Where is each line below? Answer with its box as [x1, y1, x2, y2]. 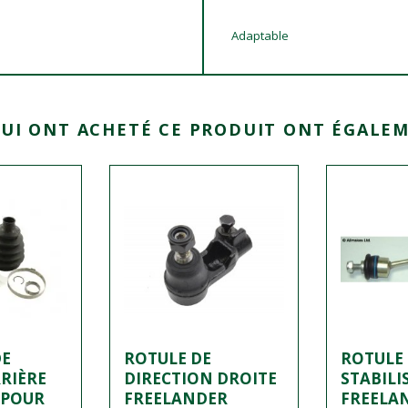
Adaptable [231, 27, 289, 45]
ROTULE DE [124, 348, 212, 370]
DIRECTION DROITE [124, 368, 278, 390]
